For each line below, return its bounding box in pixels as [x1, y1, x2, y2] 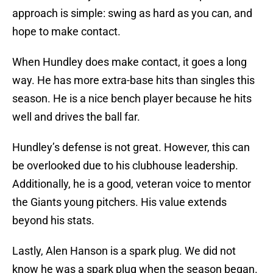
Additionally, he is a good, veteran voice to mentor [12, 177, 251, 191]
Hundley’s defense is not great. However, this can [12, 141, 250, 154]
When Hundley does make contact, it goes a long [12, 55, 247, 69]
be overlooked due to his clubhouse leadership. [12, 159, 238, 172]
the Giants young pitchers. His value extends [12, 196, 227, 209]
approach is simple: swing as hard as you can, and [12, 7, 252, 20]
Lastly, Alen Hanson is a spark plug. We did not [12, 244, 236, 258]
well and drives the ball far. [12, 110, 140, 124]
